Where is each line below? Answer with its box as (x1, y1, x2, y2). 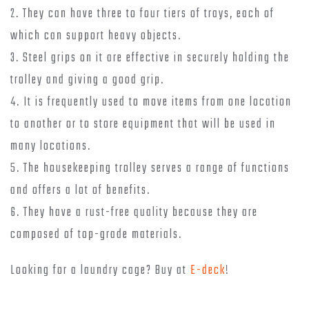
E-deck (190, 260, 226, 281)
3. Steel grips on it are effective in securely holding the (10, 48, 290, 68)
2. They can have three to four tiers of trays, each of (10, 3, 275, 24)
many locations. (10, 136, 91, 157)
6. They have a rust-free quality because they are (10, 202, 258, 223)
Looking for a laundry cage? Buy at (10, 260, 190, 281)
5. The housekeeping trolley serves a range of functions (10, 158, 290, 179)
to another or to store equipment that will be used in (10, 114, 276, 134)
